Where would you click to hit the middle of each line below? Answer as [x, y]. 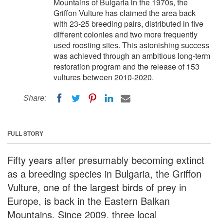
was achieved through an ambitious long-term [132, 56]
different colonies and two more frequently [126, 34]
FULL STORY [25, 133]
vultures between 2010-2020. [104, 77]
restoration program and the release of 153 [127, 66]
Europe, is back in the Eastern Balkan [89, 200]
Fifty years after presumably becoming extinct [106, 160]
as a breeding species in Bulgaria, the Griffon [104, 173]
